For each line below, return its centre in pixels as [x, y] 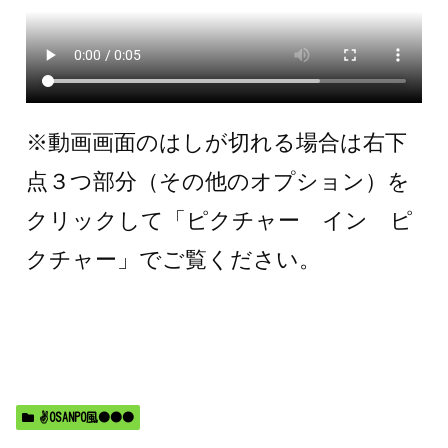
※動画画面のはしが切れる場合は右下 [216, 142]
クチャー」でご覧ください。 [173, 259]
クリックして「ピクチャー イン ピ [219, 220]
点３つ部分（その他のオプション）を [218, 181]
